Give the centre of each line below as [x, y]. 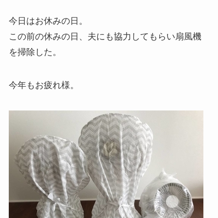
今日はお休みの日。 [48, 21]
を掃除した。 [35, 52]
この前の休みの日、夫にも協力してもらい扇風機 [105, 37]
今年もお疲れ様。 [44, 85]
